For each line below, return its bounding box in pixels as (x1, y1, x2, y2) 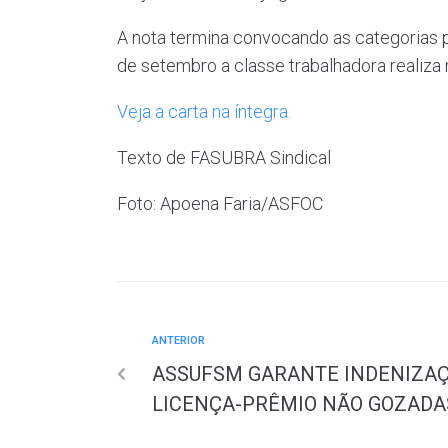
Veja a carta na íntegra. (117, 101, 291, 122)
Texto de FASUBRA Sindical (117, 147, 331, 168)
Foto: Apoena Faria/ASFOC (117, 193, 323, 214)
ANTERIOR (152, 334, 205, 347)
